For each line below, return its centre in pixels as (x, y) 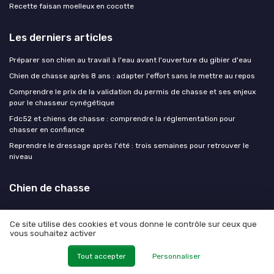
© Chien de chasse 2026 (137, 266)
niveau (21, 157)
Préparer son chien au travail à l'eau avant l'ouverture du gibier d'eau (130, 60)
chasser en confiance (47, 130)
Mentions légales (79, 250)
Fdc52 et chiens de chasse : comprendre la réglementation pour (122, 119)
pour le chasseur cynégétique (62, 103)
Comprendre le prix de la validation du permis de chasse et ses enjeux (132, 92)
